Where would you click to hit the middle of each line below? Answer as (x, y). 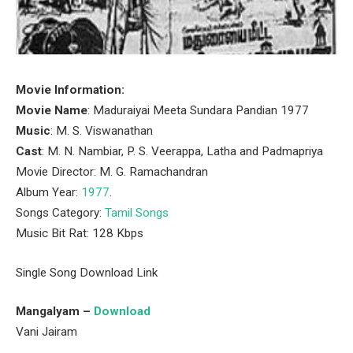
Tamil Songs (137, 213)
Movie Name (52, 110)
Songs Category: (60, 213)
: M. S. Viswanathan (102, 131)
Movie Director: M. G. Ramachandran (112, 172)
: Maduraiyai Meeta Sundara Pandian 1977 (198, 110)
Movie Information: (70, 90)
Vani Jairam (46, 332)
